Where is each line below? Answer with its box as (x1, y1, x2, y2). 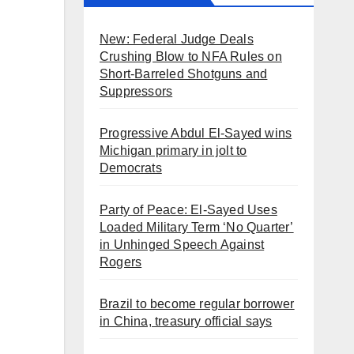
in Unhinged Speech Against (100, 238, 265, 252)
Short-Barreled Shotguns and (100, 67, 268, 81)
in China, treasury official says (100, 314, 273, 329)
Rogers (100, 255, 142, 269)
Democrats (100, 161, 162, 175)
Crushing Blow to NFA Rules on (100, 50, 282, 64)
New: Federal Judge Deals (100, 32, 254, 47)
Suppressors (100, 85, 173, 99)
